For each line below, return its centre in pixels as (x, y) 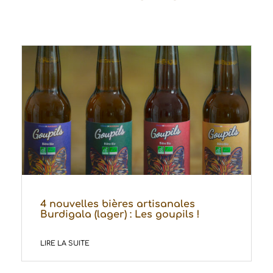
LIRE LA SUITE (65, 243)
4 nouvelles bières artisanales (118, 204)
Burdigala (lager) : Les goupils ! (120, 214)
